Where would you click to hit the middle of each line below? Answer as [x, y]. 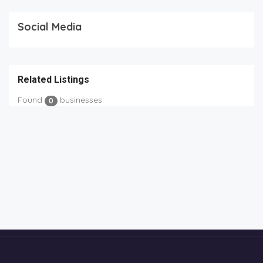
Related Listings [53, 80]
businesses [80, 100]
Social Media [50, 27]
